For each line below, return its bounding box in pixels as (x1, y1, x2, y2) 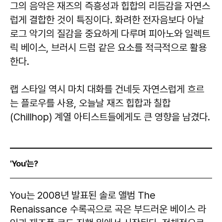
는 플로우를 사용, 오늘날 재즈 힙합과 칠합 (10, 97, 170, 110)
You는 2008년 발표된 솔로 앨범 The (10, 189, 156, 202)
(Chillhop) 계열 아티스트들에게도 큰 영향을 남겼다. (10, 111, 210, 123)
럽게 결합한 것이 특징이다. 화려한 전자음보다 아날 (10, 14, 204, 26)
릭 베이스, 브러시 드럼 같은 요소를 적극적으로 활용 (10, 42, 207, 54)
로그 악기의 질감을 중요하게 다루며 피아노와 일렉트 (10, 28, 210, 40)
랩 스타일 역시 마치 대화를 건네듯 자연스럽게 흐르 (10, 83, 204, 96)
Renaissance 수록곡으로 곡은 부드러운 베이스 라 (10, 203, 206, 216)
